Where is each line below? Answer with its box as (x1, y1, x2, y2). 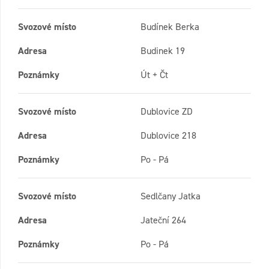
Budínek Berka (141, 20, 199, 34)
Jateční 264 (141, 214, 186, 227)
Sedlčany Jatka (141, 190, 201, 203)
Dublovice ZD (141, 105, 193, 118)
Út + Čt (141, 68, 168, 82)
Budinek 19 (141, 44, 185, 58)
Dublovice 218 (141, 129, 196, 142)
